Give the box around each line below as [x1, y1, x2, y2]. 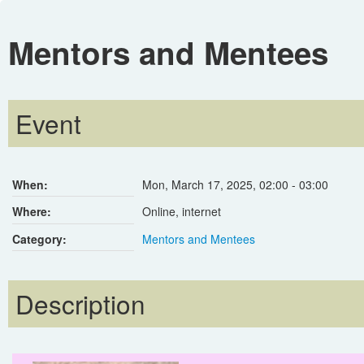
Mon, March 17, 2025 [142, 176, 253, 193]
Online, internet [142, 203, 221, 220]
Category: [12, 230, 67, 247]
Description [15, 284, 146, 322]
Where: [12, 203, 51, 220]
